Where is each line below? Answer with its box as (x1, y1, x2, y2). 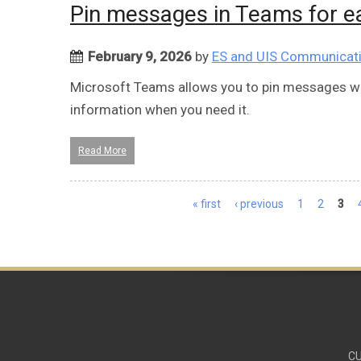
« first (193, 197, 221, 210)
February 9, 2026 (88, 48, 192, 64)
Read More (78, 144, 127, 156)
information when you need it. (70, 101, 250, 118)
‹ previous (234, 197, 284, 210)
